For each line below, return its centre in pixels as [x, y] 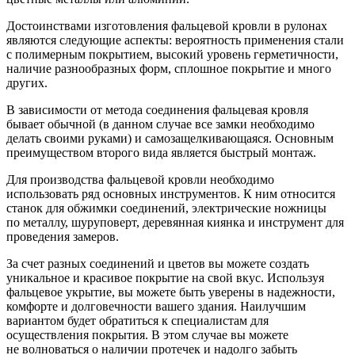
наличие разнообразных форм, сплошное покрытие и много [169, 68]
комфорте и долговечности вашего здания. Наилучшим [156, 306]
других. [27, 82]
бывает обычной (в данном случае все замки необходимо [160, 124]
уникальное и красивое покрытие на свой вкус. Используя [165, 277]
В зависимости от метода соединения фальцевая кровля [157, 109]
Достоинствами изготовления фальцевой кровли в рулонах [167, 25]
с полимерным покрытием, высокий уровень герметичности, [172, 54]
